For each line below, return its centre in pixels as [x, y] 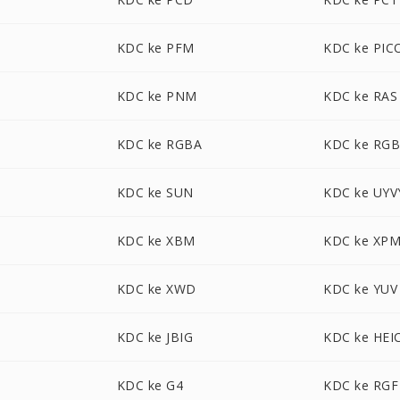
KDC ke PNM [157, 96]
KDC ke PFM [155, 48]
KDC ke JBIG [155, 337]
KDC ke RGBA [159, 144]
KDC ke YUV [361, 289]
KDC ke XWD [156, 289]
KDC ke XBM [156, 241]
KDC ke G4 [150, 385]
